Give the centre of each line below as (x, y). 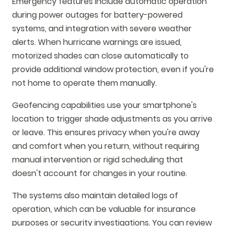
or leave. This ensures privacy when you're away (106, 133)
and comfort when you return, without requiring (106, 146)
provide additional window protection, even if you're (113, 70)
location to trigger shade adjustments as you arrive (112, 119)
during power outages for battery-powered (97, 15)
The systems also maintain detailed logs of (95, 195)
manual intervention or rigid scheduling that (98, 160)
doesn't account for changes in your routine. (100, 174)
